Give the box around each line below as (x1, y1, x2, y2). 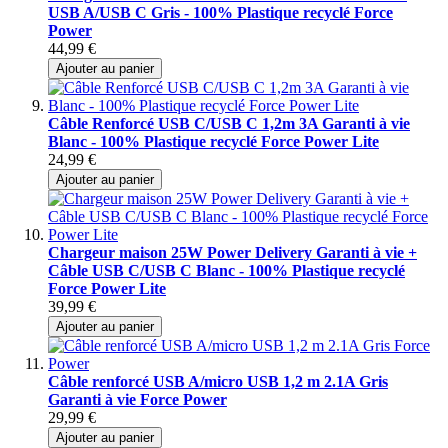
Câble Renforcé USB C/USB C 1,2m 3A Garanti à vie (48, 114, 410, 132)
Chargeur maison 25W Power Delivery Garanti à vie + (48, 243, 417, 261)
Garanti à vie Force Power (48, 390, 227, 408)
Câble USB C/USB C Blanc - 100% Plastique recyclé (48, 261, 405, 279)
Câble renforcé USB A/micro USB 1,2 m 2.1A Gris (48, 372, 388, 390)
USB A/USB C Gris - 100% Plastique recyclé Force (48, 3, 393, 21)
